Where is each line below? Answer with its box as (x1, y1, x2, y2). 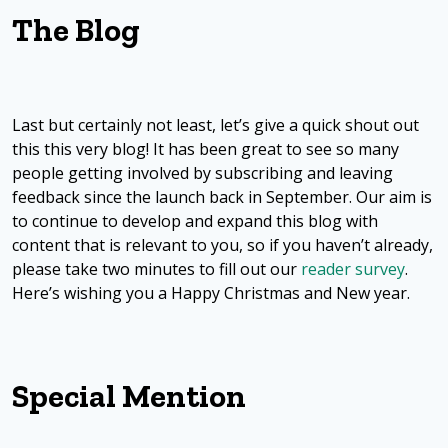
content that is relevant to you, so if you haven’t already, (12, 233, 433, 256)
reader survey (301, 257, 405, 280)
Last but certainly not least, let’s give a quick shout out (12, 113, 419, 136)
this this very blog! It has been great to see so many (12, 137, 399, 160)
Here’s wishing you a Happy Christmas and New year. (12, 281, 410, 304)
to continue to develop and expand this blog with (12, 209, 378, 232)
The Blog (12, 10, 140, 49)
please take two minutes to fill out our (12, 257, 301, 280)
